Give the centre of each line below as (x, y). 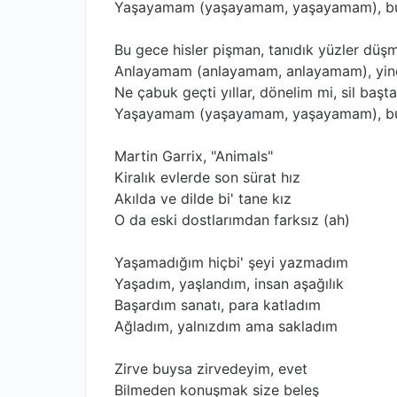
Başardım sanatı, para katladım (218, 305)
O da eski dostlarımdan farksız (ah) (232, 220)
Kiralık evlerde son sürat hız (207, 177)
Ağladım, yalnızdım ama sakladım (226, 326)
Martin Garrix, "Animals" (194, 156)
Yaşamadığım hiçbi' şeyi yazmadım (231, 262)
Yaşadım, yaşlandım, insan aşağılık (229, 284)
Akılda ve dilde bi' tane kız (203, 198)
